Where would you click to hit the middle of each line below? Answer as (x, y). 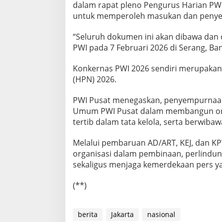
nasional (161, 215)
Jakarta (122, 215)
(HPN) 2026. (95, 80)
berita (88, 215)
